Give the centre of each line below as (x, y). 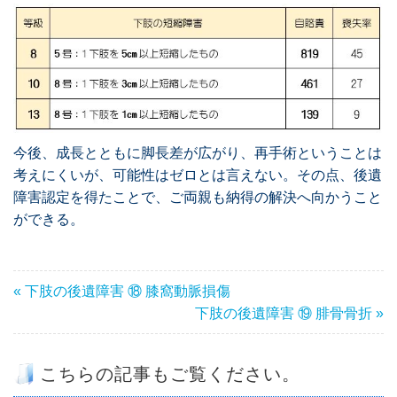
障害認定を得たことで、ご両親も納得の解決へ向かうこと (198, 197)
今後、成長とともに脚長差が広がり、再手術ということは (198, 152)
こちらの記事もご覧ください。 (170, 374)
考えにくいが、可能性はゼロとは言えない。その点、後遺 (198, 175)
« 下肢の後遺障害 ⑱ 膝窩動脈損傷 (122, 291)
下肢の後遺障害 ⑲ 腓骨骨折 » (289, 313)
